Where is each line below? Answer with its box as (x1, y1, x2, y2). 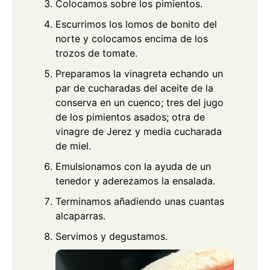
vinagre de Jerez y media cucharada (55, 125, 222, 138)
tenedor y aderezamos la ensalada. (55, 175, 215, 187)
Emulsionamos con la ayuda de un (55, 160, 211, 173)
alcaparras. (55, 210, 105, 222)
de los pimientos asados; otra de (55, 111, 205, 124)
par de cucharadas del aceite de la (55, 82, 213, 95)
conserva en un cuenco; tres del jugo (55, 96, 224, 109)
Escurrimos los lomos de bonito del (55, 18, 217, 31)
